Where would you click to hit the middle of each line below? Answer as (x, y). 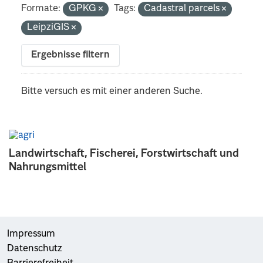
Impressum (31, 234)
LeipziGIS (50, 27)
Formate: (41, 9)
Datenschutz (35, 249)
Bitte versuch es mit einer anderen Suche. (112, 91)
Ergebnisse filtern (71, 55)
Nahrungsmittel (48, 167)
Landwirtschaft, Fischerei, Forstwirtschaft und (124, 154)
